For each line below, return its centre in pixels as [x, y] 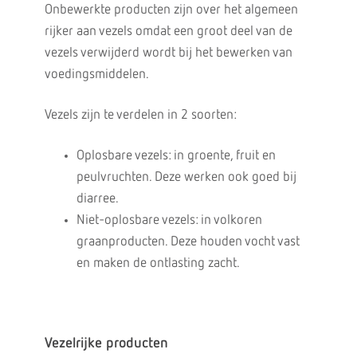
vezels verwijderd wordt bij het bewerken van [168, 53]
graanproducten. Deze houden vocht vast [188, 242]
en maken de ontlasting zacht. [158, 263]
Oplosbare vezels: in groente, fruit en [176, 156]
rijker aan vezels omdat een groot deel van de [168, 31]
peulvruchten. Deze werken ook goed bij [186, 177]
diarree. [97, 199]
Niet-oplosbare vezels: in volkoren [169, 220]
